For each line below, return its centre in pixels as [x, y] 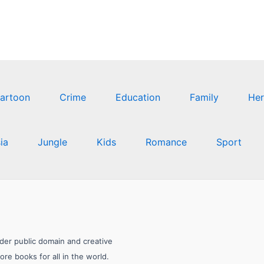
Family [204, 97]
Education [138, 97]
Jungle [52, 142]
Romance [166, 142]
